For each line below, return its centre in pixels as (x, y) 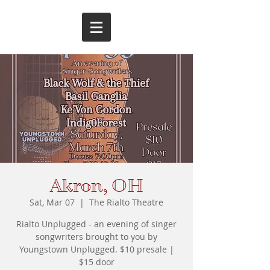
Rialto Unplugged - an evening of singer (96, 224)
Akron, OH (96, 186)
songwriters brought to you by (96, 237)
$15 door (96, 262)
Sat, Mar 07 (52, 202)
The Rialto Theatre (126, 202)
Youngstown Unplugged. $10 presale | (96, 249)
